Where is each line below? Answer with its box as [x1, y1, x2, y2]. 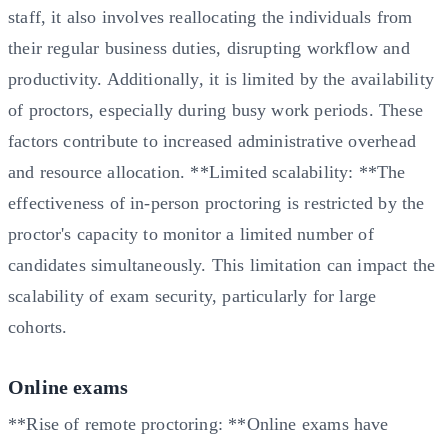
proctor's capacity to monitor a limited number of [8, 223, 374, 244]
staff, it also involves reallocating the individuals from [8, 6, 413, 27]
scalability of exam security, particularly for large [8, 285, 377, 306]
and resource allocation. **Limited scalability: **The [8, 161, 406, 182]
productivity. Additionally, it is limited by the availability [8, 68, 434, 89]
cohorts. [8, 316, 68, 337]
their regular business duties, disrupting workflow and [8, 37, 410, 58]
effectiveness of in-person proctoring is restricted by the [8, 192, 425, 213]
